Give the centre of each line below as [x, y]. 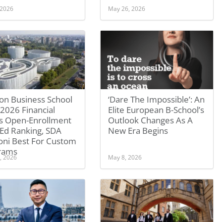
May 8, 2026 [125, 157]
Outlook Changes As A [151, 120]
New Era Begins [138, 131]
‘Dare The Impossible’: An [157, 99]
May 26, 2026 [127, 8]
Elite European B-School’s [156, 110]
